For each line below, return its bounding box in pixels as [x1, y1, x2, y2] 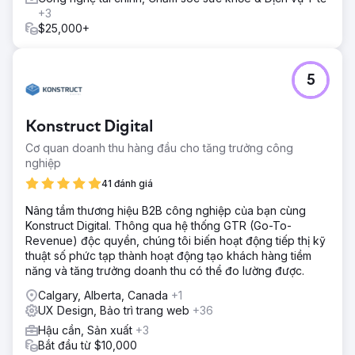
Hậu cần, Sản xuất [38, 323, 136, 337]
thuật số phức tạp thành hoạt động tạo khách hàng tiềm [25, 249, 311, 262]
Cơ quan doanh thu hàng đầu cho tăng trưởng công [25, 141, 293, 155]
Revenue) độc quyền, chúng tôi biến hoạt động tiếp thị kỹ [25, 234, 326, 247]
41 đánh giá [101, 177, 153, 189]
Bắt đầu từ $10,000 [38, 338, 137, 352]
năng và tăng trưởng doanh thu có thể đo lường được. [25, 264, 304, 277]
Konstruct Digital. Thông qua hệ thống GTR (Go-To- [25, 219, 292, 232]
